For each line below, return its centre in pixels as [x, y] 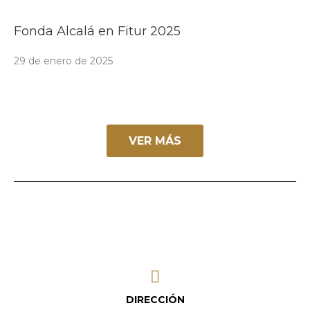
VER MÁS [155, 140]
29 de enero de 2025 [63, 61]
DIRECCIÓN [155, 299]
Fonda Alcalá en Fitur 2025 [97, 31]
